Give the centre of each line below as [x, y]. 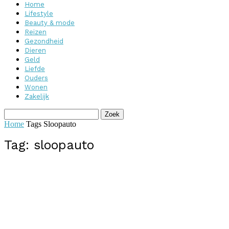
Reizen [36, 32]
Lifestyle [39, 14]
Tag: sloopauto [49, 145]
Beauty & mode [50, 23]
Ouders [36, 78]
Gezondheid [44, 41]
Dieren [35, 50]
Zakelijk [37, 96]
